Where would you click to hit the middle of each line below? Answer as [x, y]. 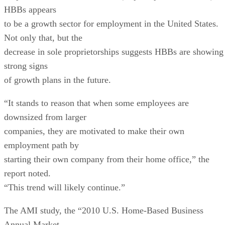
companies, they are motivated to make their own [94, 131]
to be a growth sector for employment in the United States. [111, 23]
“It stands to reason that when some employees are [96, 103]
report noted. [27, 173]
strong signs [26, 66]
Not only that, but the [43, 37]
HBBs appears [30, 9]
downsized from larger [45, 117]
